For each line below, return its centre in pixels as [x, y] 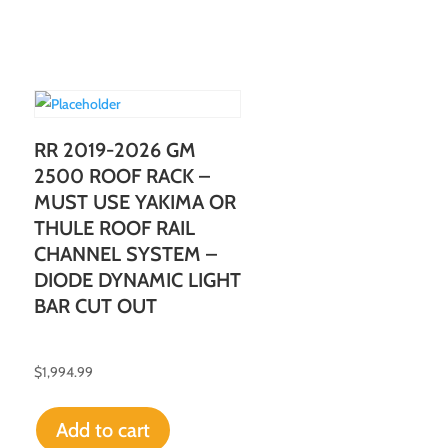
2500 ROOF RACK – [121, 176]
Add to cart [102, 430]
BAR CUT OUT [95, 306]
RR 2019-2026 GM [114, 150]
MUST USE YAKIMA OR [134, 202]
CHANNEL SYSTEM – [125, 254]
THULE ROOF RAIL [114, 228]
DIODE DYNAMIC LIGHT [137, 280]
